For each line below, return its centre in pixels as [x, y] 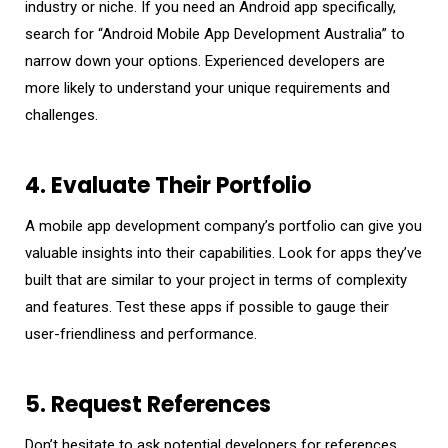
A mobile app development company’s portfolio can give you [223, 225]
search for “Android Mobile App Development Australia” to [215, 33]
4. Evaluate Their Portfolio [168, 185]
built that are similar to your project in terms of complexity [216, 279]
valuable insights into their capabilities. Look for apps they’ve [223, 252]
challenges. [61, 114]
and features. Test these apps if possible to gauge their [207, 306]
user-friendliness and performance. [141, 333]
